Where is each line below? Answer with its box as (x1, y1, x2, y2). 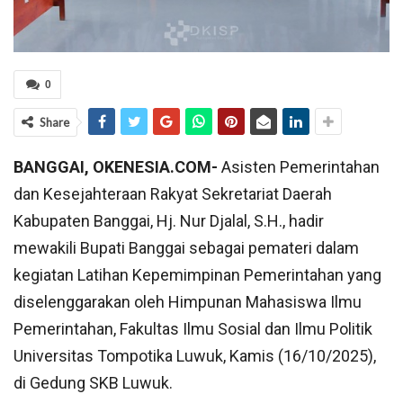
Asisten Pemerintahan (218, 157, 380, 177)
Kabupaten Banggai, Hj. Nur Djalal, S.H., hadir (13, 211, 324, 231)
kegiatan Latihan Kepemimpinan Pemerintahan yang (13, 265, 381, 285)
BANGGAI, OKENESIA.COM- (13, 157, 218, 177)
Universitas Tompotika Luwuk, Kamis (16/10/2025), (13, 346, 376, 366)
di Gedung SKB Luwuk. (13, 373, 173, 393)
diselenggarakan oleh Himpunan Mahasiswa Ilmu (13, 292, 362, 312)
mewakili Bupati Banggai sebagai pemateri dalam (13, 238, 359, 258)
